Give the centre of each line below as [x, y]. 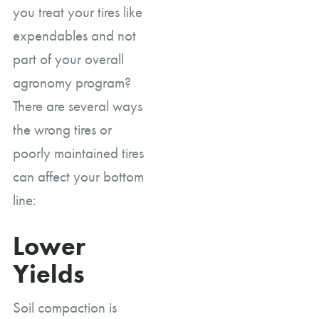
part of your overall [68, 59]
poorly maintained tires [78, 153]
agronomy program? [72, 82]
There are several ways [78, 106]
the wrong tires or [62, 129]
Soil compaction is [65, 307]
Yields [49, 274]
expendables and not [74, 35]
